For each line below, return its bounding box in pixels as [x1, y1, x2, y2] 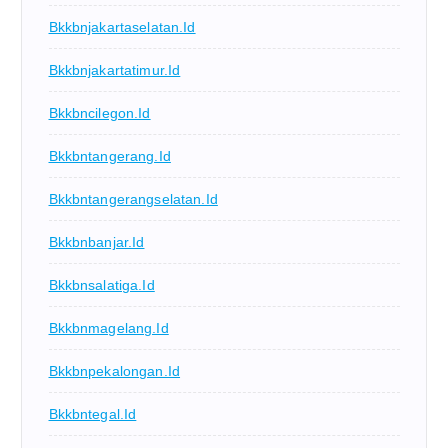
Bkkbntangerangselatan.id [48, 191, 218, 208]
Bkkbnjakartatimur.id [48, 62, 181, 79]
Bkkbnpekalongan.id [48, 363, 181, 380]
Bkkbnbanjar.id [48, 234, 145, 251]
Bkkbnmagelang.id [48, 320, 169, 337]
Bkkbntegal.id [48, 406, 137, 423]
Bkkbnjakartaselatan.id [48, 19, 196, 36]
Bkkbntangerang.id [48, 148, 171, 165]
